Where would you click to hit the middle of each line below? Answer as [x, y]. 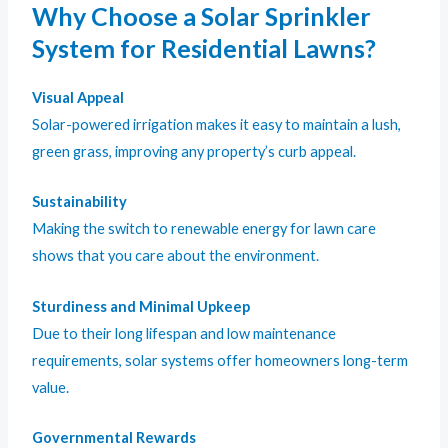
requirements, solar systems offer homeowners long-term [220, 360]
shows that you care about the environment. [176, 256]
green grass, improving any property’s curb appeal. [194, 151]
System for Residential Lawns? [204, 47]
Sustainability [80, 202]
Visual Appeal [78, 97]
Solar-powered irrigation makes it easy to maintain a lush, [217, 124]
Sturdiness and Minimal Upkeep [141, 306]
